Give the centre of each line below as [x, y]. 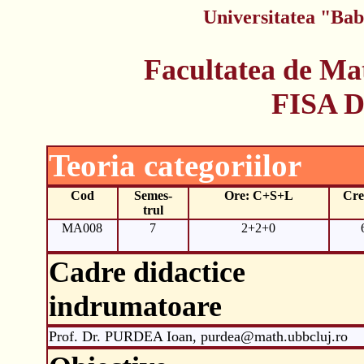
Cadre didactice [147, 272]
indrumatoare [135, 306]
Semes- [153, 195]
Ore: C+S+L [258, 195]
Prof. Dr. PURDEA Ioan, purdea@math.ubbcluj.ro [198, 336]
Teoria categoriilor [175, 165]
